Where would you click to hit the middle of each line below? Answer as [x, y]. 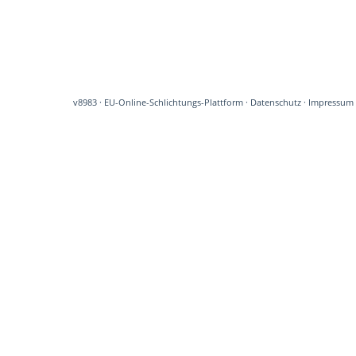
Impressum [331, 103]
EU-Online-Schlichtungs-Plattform [173, 103]
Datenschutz [275, 103]
